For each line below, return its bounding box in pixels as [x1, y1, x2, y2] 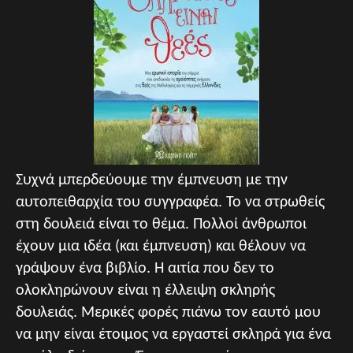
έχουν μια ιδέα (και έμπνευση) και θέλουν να [16, 239, 306, 255]
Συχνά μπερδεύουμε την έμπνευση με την [16, 173, 288, 189]
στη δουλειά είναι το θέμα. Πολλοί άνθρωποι [16, 217, 307, 233]
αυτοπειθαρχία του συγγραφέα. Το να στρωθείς [16, 195, 325, 211]
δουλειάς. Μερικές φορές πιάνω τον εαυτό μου [16, 305, 321, 321]
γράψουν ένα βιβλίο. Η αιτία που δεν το [16, 261, 274, 277]
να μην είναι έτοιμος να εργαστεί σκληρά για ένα [16, 327, 331, 344]
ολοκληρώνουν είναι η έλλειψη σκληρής [16, 283, 275, 299]
